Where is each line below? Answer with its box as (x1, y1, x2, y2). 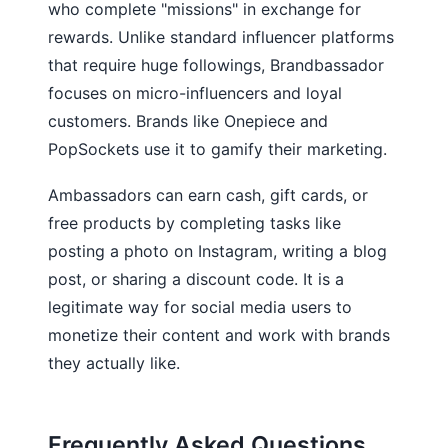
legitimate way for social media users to (48, 296, 352, 317)
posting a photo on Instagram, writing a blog (48, 240, 387, 261)
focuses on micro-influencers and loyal (48, 82, 342, 103)
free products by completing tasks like (48, 212, 341, 233)
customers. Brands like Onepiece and (48, 110, 328, 131)
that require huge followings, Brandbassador (48, 54, 384, 75)
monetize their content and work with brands (48, 324, 390, 345)
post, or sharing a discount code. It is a (48, 268, 344, 289)
